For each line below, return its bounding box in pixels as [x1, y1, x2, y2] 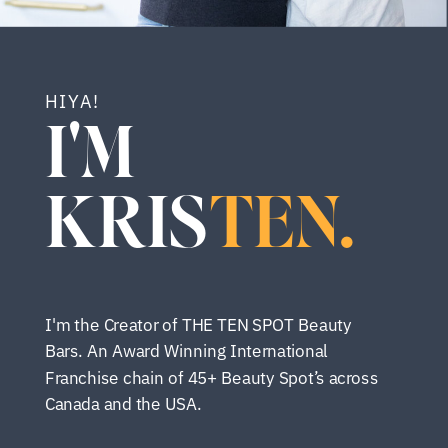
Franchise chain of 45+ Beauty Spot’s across [44, 366, 379, 388]
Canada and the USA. [44, 393, 202, 415]
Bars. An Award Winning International [44, 340, 328, 362]
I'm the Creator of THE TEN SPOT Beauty [44, 313, 352, 335]
